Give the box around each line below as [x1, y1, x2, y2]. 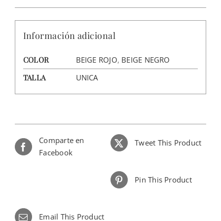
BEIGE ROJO [75, 54, 117, 65]
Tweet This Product [135, 138, 202, 148]
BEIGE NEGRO [121, 54, 170, 65]
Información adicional [23, 29, 115, 41]
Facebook [39, 147, 73, 158]
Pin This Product [135, 175, 192, 185]
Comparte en [39, 135, 84, 146]
